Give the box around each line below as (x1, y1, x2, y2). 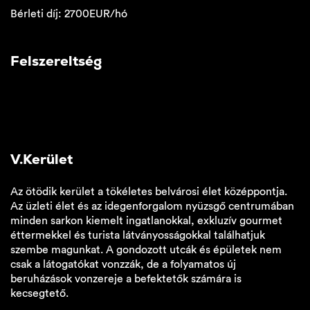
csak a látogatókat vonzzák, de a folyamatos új (10, 259, 236, 270)
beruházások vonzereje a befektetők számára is (10, 273, 241, 284)
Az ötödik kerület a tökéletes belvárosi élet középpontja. (10, 186, 287, 197)
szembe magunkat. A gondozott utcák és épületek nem (10, 244, 282, 255)
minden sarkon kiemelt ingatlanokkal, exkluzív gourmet (10, 215, 282, 226)
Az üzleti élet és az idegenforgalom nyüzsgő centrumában (10, 201, 294, 212)
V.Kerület (10, 151, 73, 168)
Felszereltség (10, 53, 102, 70)
